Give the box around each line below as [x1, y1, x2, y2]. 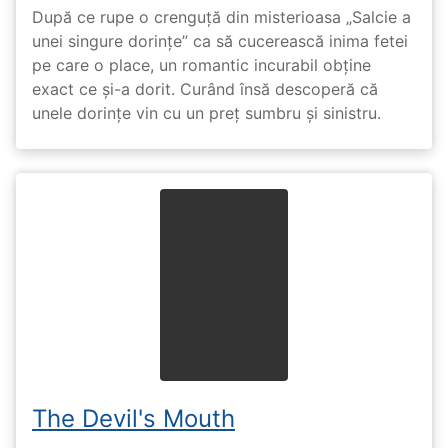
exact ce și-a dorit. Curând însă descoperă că [32, 78, 378, 99]
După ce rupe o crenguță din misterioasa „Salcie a [32, 6, 411, 27]
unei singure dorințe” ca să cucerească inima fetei [32, 30, 408, 51]
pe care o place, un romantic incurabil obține [32, 54, 371, 75]
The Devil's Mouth [32, 403, 235, 433]
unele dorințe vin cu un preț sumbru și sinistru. [32, 102, 381, 123]
